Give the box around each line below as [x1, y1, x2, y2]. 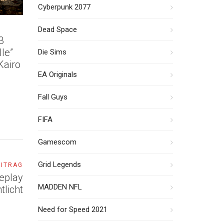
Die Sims [38, 47, 66, 56]
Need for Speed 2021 [38, 205, 107, 214]
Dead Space [38, 25, 77, 34]
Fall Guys [38, 92, 67, 101]
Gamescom [38, 137, 76, 146]
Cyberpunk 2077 [38, 2, 90, 11]
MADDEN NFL [38, 182, 82, 191]
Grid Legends [38, 160, 81, 169]
